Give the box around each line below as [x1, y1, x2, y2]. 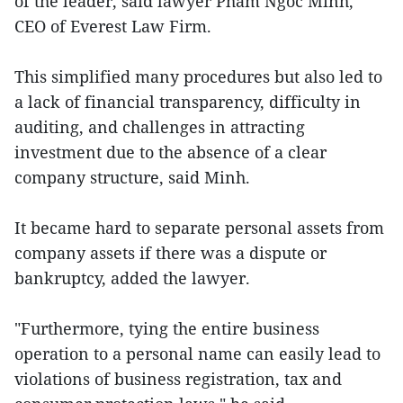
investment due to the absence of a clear [14, 141, 327, 163]
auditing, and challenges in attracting [14, 116, 305, 138]
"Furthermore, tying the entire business [14, 318, 319, 339]
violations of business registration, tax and [14, 368, 342, 390]
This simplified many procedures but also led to [14, 66, 382, 87]
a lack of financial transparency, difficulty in [14, 91, 361, 112]
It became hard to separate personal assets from [14, 217, 384, 238]
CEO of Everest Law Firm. [14, 15, 211, 37]
